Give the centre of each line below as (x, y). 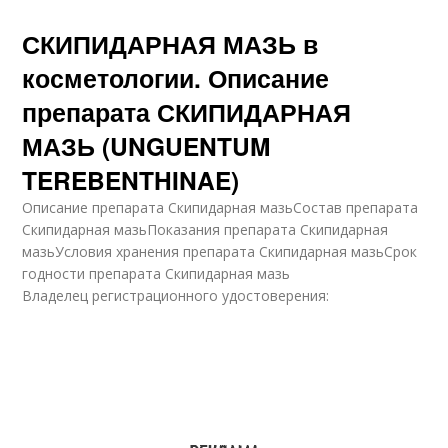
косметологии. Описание (176, 78)
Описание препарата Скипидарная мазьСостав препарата (220, 207)
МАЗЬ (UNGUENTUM (146, 146)
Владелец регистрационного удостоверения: (176, 295)
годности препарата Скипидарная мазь (156, 273)
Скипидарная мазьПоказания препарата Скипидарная (205, 229)
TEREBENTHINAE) (131, 180)
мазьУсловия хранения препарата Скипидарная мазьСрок (220, 251)
